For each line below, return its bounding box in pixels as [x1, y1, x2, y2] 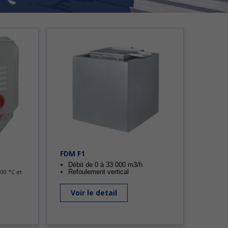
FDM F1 [60, 148, 85, 158]
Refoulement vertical [68, 167, 129, 176]
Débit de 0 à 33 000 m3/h [68, 160, 142, 168]
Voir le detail [71, 187, 117, 197]
